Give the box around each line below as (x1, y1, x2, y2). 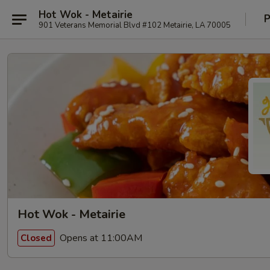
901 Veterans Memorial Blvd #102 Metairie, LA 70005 (142, 19, 231, 31)
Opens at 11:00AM (57, 231, 142, 245)
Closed (20, 231, 52, 244)
